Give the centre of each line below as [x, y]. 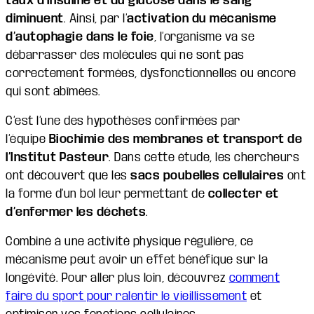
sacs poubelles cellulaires [209, 175]
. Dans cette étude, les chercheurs [204, 157]
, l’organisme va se [204, 36]
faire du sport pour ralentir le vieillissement [126, 296]
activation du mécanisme [202, 18]
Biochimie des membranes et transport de [175, 139]
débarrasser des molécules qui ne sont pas [125, 55]
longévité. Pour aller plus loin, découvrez [117, 278]
